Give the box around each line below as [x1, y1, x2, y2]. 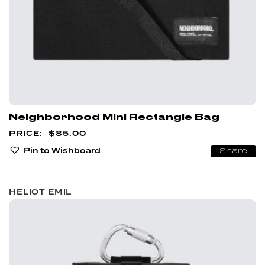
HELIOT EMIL [9, 188, 72, 197]
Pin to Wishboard [24, 146, 101, 155]
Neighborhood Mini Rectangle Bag [9, 112, 219, 123]
